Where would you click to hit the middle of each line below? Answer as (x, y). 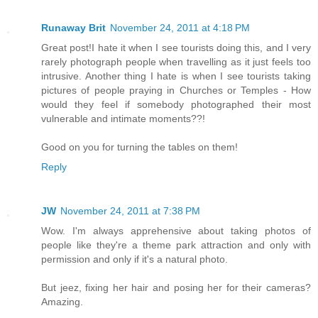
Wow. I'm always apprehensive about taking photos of (176, 230)
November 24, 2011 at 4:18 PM (180, 28)
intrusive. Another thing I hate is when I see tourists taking (176, 76)
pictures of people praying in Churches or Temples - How (176, 90)
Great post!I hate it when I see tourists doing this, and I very (176, 48)
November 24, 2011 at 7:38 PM (130, 210)
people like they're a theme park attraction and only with (176, 245)
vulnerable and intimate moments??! (123, 119)
